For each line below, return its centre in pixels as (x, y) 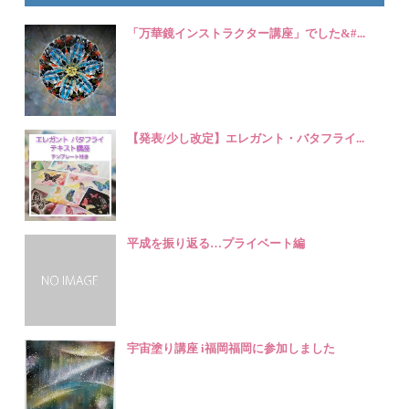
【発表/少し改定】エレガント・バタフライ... (246, 138)
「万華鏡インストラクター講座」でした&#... (246, 33)
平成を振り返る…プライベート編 (216, 243)
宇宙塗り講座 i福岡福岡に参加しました (231, 348)
